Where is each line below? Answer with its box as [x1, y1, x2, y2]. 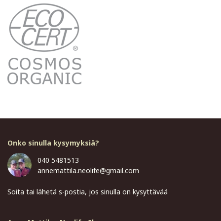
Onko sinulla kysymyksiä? [7, 138, 99, 148]
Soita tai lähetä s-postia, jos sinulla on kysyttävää [7, 187, 168, 197]
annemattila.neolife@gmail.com [37, 166, 139, 176]
